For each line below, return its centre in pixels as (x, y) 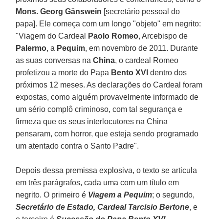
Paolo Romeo (113, 36)
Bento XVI (131, 72)
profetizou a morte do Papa (64, 72)
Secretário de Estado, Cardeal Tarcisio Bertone (103, 207)
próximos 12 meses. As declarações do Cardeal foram (109, 85)
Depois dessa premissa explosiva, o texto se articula (107, 170)
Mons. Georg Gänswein (60, 11)
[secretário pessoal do (142, 11)
